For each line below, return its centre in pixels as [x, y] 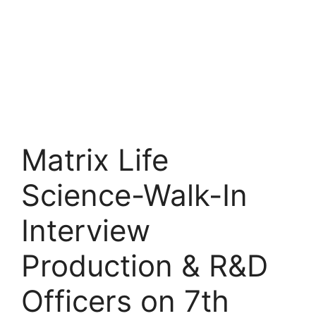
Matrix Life [95, 160]
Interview [90, 230]
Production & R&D [145, 266]
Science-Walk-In [134, 195]
